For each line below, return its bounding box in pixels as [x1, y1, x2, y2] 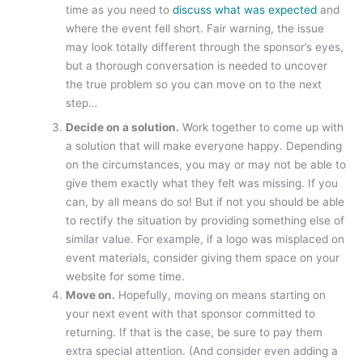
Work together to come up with [179, 121, 344, 135]
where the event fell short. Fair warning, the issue [66, 22, 325, 36]
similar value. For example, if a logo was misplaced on [66, 233, 345, 246]
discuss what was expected [173, 3, 318, 17]
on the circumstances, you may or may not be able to [66, 158, 347, 172]
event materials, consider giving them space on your [66, 251, 340, 265]
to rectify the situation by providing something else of [66, 214, 345, 228]
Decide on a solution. [66, 121, 180, 135]
